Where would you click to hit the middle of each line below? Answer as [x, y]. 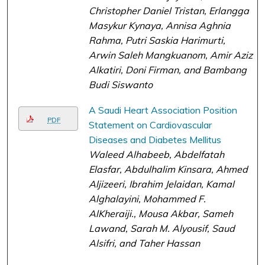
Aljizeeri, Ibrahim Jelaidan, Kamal [161, 184]
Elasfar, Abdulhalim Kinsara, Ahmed [168, 169]
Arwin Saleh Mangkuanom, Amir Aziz [170, 55]
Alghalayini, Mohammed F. [147, 198]
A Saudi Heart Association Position [163, 110]
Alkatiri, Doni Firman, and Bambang [167, 70]
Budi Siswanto [120, 85]
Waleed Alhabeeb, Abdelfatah [156, 154]
